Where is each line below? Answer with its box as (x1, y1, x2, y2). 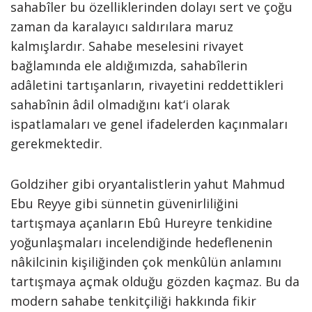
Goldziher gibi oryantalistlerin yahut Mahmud (10, 175, 285, 192)
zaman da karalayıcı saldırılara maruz (10, 18, 233, 35)
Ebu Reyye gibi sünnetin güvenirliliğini (10, 195, 238, 212)
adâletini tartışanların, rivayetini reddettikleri (10, 77, 283, 93)
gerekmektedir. (10, 135, 102, 152)
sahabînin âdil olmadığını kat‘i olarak (10, 96, 230, 113)
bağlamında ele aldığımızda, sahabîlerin (10, 57, 247, 74)
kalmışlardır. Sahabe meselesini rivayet (10, 38, 244, 54)
